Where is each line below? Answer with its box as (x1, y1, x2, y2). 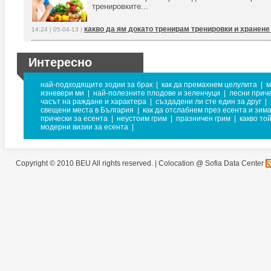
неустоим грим (117, 114, 167, 123)
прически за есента (41, 114, 108, 123)
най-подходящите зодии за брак (41, 80, 152, 89)
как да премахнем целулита (162, 80, 257, 89)
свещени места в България (41, 106, 134, 114)
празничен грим (176, 114, 230, 123)
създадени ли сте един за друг (155, 97, 261, 106)
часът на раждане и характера (41, 97, 146, 106)
